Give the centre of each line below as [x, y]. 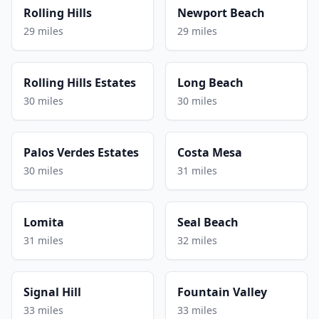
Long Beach [210, 82]
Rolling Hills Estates [80, 82]
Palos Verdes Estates [81, 152]
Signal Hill [52, 292]
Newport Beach [221, 12]
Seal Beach [208, 222]
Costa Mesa [210, 152]
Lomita [44, 222]
